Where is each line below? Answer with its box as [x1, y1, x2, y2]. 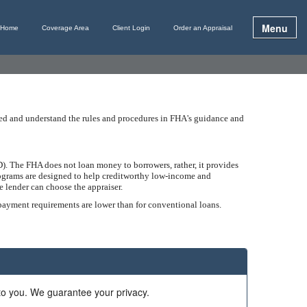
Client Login [112, 23, 150, 32]
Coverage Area [42, 23, 89, 32]
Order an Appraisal [173, 23, 232, 32]
